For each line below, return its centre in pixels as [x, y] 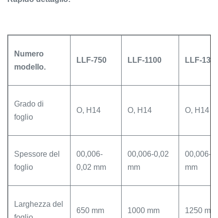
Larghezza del [39, 204]
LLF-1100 [145, 60]
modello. [30, 67]
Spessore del [37, 154]
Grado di [29, 104]
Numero [29, 54]
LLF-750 [91, 60]
